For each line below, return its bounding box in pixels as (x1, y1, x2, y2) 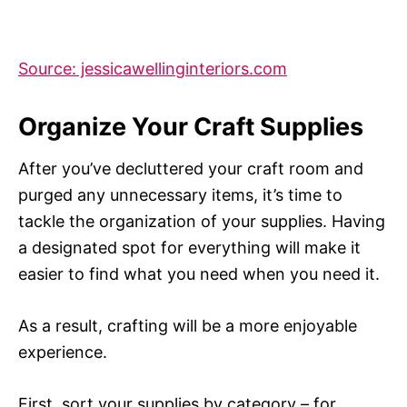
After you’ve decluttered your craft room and (18, 159, 363, 179)
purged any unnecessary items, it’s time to (18, 185, 342, 205)
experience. (18, 342, 107, 362)
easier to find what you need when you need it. (18, 264, 380, 284)
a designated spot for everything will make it (18, 238, 361, 258)
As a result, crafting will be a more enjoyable (18, 316, 357, 336)
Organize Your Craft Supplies (18, 112, 363, 143)
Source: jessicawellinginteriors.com (18, 59, 287, 79)
